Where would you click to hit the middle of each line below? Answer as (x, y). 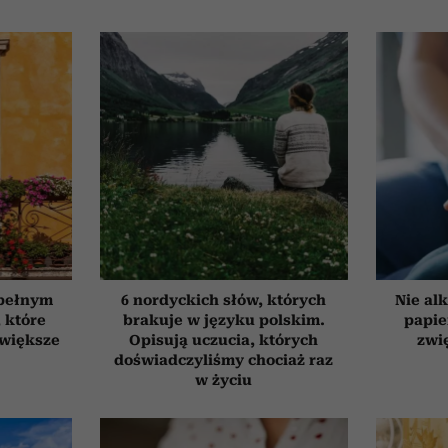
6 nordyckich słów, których (224, 300)
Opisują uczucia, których (224, 340)
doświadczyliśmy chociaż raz (224, 360)
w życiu (224, 380)
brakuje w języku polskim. (223, 320)
